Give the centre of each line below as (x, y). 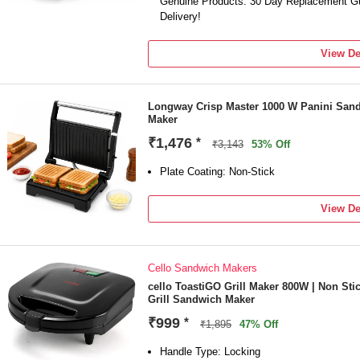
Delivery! (180, 16)
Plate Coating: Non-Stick (217, 172)
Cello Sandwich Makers (202, 268)
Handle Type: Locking (210, 352)
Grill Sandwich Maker (201, 299)
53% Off (271, 144)
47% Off (259, 324)
